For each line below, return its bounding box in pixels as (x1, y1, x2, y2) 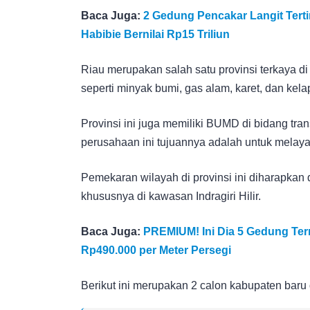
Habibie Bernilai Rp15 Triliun (81, 28, 230, 40)
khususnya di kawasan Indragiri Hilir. (81, 190, 261, 202)
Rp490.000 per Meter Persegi (81, 244, 231, 256)
